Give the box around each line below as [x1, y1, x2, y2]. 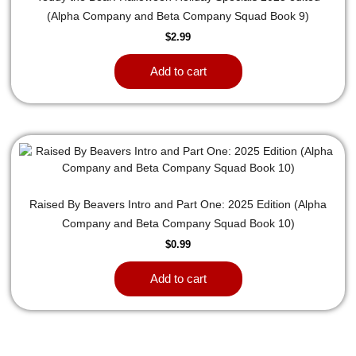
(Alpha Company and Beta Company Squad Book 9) [47, 9, 309, 22]
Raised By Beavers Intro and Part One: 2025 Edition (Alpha [29, 197, 327, 211]
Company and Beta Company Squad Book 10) [61, 216, 295, 230]
